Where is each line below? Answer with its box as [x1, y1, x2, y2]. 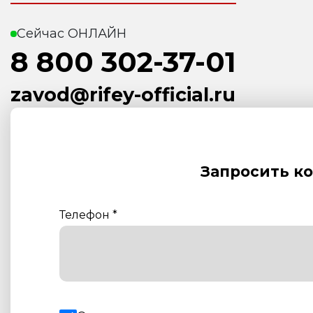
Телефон [59, 208, 112, 221]
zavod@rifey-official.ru [10, 82, 235, 106]
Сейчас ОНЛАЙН [17, 25, 126, 41]
